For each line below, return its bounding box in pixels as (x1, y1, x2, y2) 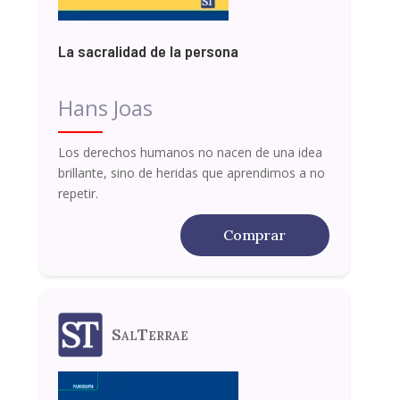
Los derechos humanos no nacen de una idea (57, 143, 322, 161)
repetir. (57, 184, 98, 202)
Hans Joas (57, 92, 153, 122)
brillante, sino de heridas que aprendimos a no (57, 163, 325, 181)
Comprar (223, 225, 287, 244)
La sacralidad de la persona (57, 40, 238, 61)
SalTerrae (111, 324, 188, 346)
